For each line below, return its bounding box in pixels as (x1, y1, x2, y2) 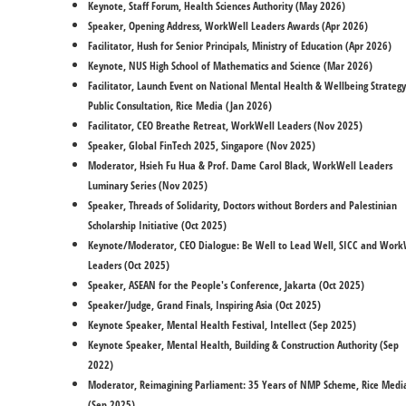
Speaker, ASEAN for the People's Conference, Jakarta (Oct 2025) (88, 277, 367, 293)
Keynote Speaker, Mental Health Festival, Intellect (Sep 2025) (88, 317, 356, 333)
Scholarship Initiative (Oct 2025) (88, 217, 227, 233)
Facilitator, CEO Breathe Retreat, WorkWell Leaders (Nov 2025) (88, 118, 365, 133)
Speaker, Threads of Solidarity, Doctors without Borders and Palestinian (88, 198, 397, 213)
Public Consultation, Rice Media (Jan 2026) (88, 98, 272, 113)
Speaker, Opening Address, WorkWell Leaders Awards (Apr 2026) (88, 18, 371, 34)
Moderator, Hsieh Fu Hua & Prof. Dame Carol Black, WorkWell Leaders (88, 158, 392, 173)
